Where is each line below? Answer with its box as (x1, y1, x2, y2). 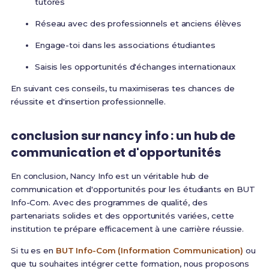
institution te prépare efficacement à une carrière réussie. (10, 224, 244, 234)
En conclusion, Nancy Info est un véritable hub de (10, 171, 210, 181)
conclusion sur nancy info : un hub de (10, 127, 236, 145)
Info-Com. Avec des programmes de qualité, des (10, 198, 208, 208)
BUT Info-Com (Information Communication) (55, 246, 243, 256)
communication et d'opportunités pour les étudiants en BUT (10, 184, 256, 195)
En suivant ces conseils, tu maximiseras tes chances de (10, 83, 235, 94)
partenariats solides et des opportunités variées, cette (10, 211, 234, 221)
